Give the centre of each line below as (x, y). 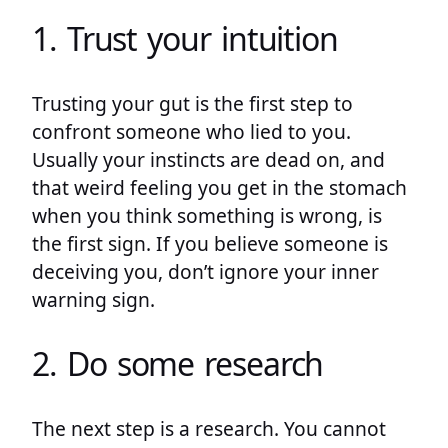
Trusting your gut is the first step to (192, 103)
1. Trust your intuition (185, 39)
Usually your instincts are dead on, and (208, 159)
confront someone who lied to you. (191, 131)
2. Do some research (178, 364)
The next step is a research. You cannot (209, 428)
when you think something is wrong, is (207, 215)
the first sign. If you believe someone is (210, 243)
